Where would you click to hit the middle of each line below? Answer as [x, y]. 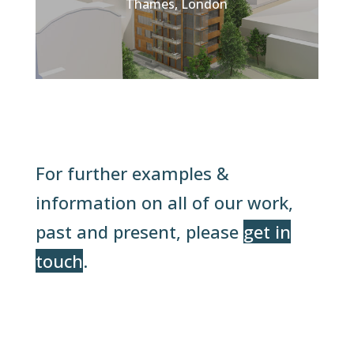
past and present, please [139, 231]
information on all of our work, [164, 202]
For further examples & [132, 173]
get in [267, 231]
